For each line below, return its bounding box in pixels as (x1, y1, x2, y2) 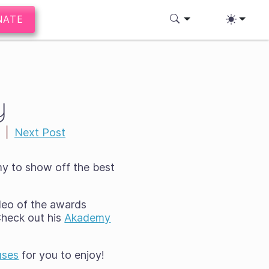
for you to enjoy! (19, 249, 105, 261)
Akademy (64, 211, 111, 224)
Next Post (14, 126, 65, 139)
